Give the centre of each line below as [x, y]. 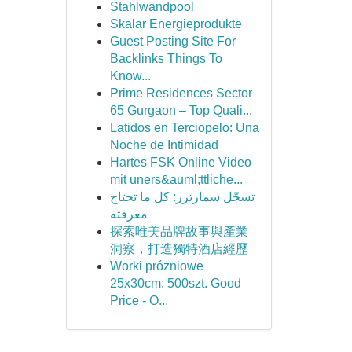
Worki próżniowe [156, 266]
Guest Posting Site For [172, 41]
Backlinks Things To [166, 59]
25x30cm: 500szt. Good [175, 283]
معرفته [128, 214]
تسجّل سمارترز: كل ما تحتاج [182, 197]
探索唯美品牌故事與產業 [179, 231]
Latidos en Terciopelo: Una [184, 128]
